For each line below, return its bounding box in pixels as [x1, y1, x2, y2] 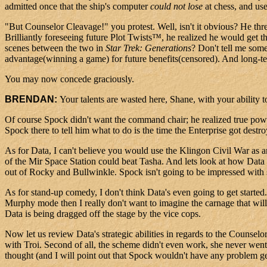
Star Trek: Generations [105, 43, 191, 54]
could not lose [150, 1, 203, 12]
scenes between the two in [5, 43, 105, 54]
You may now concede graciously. [5, 74, 134, 85]
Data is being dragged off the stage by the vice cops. [5, 209, 201, 219]
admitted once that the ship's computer [5, 1, 150, 12]
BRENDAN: [5, 94, 60, 105]
